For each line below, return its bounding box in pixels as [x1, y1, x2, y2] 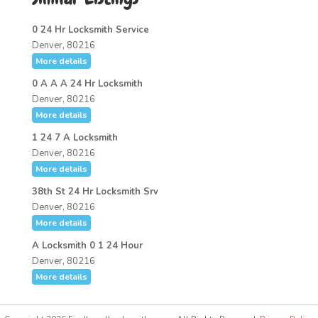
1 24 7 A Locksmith [31, 131, 118, 144]
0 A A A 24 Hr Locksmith [31, 77, 143, 90]
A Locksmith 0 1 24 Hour [31, 239, 143, 252]
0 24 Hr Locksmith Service [31, 23, 149, 36]
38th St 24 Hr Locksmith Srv [31, 185, 158, 198]
